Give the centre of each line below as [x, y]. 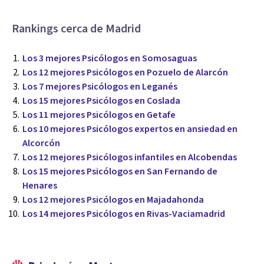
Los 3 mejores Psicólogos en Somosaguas [110, 58]
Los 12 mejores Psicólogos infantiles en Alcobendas [130, 157]
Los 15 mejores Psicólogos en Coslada [101, 100]
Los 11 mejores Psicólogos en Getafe [99, 115]
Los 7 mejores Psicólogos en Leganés [100, 86]
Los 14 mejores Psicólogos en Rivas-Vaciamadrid [124, 214]
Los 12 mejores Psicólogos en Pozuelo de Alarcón [125, 72]
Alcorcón [41, 143]
